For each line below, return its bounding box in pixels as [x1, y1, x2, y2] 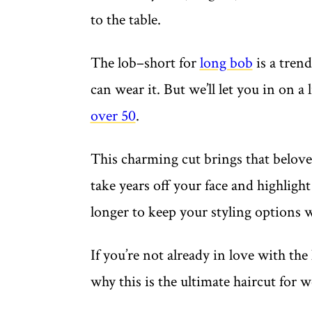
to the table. [90, 10, 164, 31]
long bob [199, 53, 253, 74]
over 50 [90, 106, 136, 127]
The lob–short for [90, 53, 200, 74]
